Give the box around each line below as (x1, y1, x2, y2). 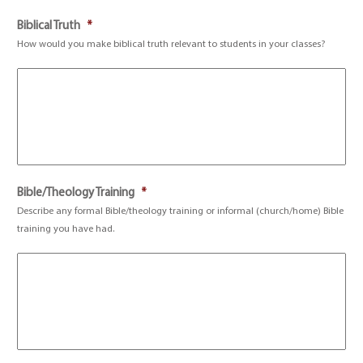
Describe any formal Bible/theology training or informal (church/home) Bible (17, 207, 344, 216)
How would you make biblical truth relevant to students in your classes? (17, 40, 326, 49)
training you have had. (17, 224, 115, 234)
